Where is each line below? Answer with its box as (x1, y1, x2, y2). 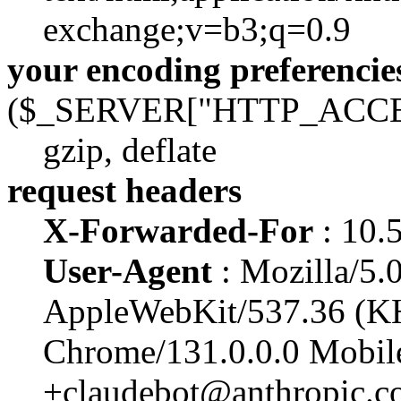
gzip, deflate (43, 131, 217, 169)
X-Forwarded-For (43, 211, 313, 250)
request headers (7, 171, 242, 209)
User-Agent (43, 252, 212, 290)
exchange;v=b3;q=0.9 (43, 10, 351, 48)
